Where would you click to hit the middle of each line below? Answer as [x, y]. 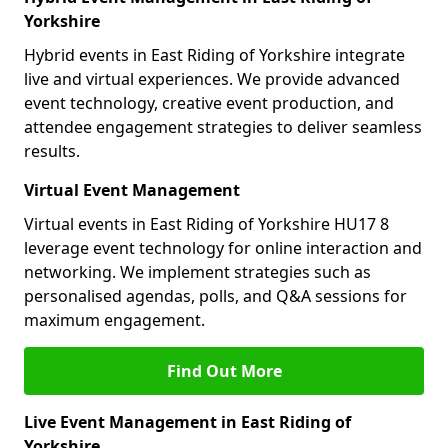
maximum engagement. [114, 320]
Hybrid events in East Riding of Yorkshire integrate [214, 55]
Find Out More [224, 371]
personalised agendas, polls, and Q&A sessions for [215, 296]
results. [52, 151]
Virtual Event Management [132, 190]
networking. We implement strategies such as [197, 272]
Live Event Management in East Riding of [187, 422]
